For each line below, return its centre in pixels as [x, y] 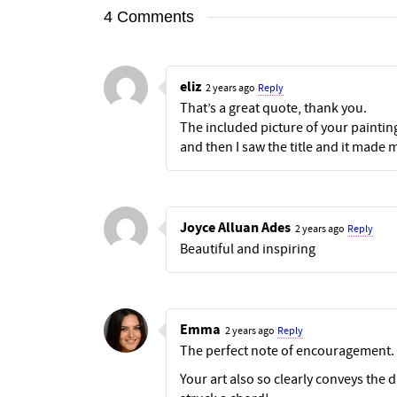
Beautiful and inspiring [248, 249]
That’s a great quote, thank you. [273, 108]
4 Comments [149, 16]
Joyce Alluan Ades [235, 227]
